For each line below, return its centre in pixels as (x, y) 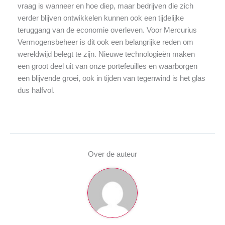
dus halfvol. (36, 90)
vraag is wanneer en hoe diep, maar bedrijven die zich (105, 6)
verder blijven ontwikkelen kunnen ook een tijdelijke (100, 18)
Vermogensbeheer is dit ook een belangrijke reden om (105, 42)
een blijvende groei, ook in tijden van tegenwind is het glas (111, 78)
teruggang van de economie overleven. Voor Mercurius (107, 30)
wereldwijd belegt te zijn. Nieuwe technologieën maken (106, 54)
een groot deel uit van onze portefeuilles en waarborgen (107, 66)
